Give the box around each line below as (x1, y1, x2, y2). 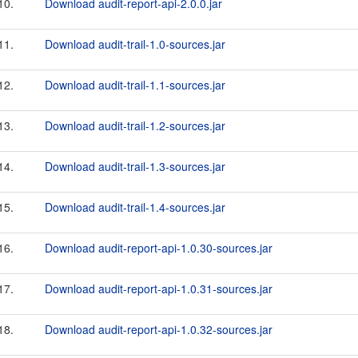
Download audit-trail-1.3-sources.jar (45, 158, 225, 174)
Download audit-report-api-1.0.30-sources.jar (45, 240, 272, 256)
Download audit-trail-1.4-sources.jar (45, 199, 225, 215)
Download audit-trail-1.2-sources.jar (45, 117, 225, 133)
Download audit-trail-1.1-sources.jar (45, 77, 225, 93)
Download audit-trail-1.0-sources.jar (45, 36, 225, 52)
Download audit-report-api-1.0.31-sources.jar (45, 280, 272, 296)
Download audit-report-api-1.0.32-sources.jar (45, 321, 272, 337)
